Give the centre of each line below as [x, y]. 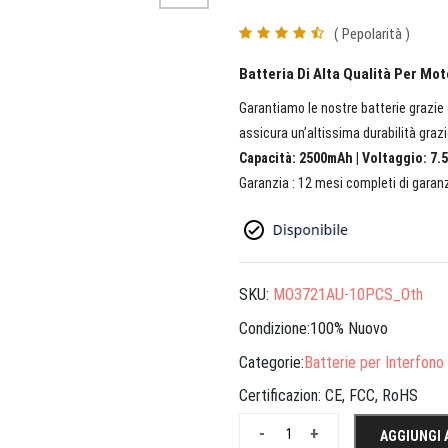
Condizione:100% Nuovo [313, 329]
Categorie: [271, 362]
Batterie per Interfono [374, 362]
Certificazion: [282, 396]
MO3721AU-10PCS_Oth [348, 295]
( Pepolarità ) [372, 34]
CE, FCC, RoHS [371, 396]
